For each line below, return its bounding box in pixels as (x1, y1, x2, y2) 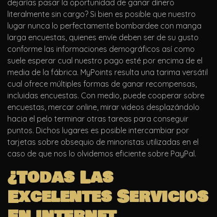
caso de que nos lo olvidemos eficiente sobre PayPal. (7, 149, 196, 159)
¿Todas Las (7, 165, 113, 191)
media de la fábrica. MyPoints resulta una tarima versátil (7, 67, 208, 77)
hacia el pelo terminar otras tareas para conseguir (7, 114, 188, 124)
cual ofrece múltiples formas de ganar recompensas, (7, 79, 197, 89)
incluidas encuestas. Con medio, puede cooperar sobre (7, 91, 204, 101)
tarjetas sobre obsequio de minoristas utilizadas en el (7, 137, 199, 147)
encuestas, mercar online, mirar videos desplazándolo (7, 102, 200, 112)
